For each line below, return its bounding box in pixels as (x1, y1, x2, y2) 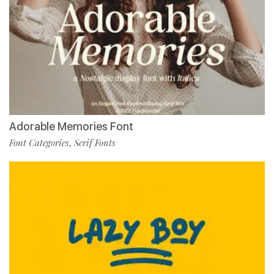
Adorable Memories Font (9, 120, 133, 133)
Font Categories (9, 136, 69, 149)
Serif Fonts (74, 136, 116, 149)
